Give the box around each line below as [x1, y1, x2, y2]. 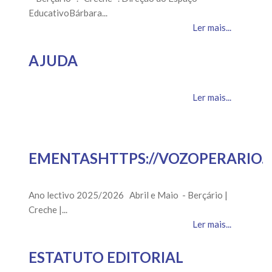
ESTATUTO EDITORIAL [29, 248, 183, 266]
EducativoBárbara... [29, 7, 107, 18]
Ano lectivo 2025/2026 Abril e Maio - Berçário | [29, 189, 228, 200]
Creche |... [29, 204, 67, 215]
